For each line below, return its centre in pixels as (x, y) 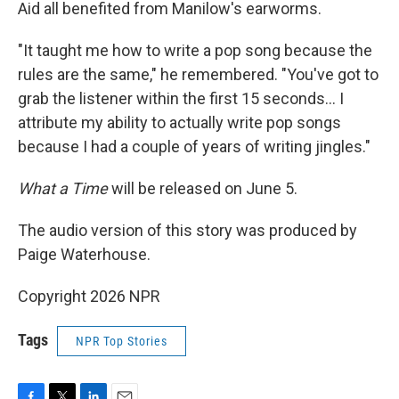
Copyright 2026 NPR (89, 296)
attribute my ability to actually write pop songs (179, 122)
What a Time (63, 188)
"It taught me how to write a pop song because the (195, 50)
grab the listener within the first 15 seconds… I (181, 98)
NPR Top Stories (122, 341)
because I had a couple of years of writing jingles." (194, 146)
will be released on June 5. (203, 188)
